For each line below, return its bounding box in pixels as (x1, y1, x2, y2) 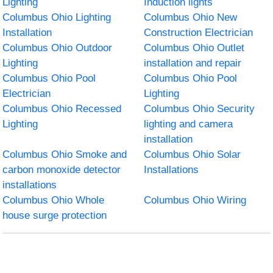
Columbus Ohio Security (144, 102, 255, 115)
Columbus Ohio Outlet (144, 41, 244, 54)
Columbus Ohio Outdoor (2, 41, 113, 54)
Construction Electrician (144, 26, 253, 38)
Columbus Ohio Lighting (2, 11, 112, 23)
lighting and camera (144, 118, 233, 130)
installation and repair (144, 57, 241, 69)
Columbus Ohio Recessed (2, 102, 122, 115)
